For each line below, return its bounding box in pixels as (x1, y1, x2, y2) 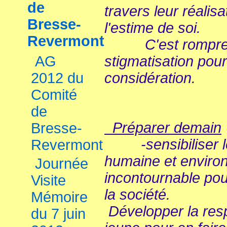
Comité (31, 87, 77, 103)
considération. (104, 70, 208, 86)
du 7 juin (31, 206, 86, 222)
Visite (31, 172, 66, 188)
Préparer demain (104, 120, 221, 136)
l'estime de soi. (104, 20, 201, 36)
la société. (104, 186, 170, 203)
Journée (35, 156, 88, 172)
